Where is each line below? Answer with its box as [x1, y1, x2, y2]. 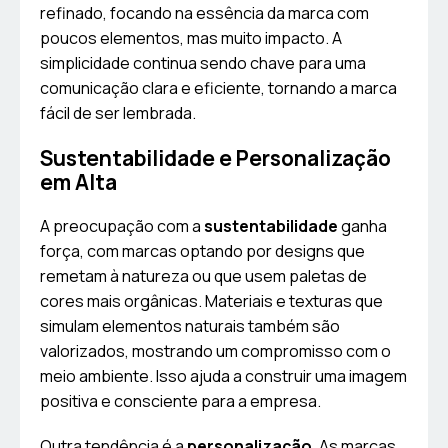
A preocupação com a [40, 215, 204, 238]
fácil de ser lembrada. [40, 102, 196, 125]
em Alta [40, 168, 117, 197]
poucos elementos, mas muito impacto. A [40, 27, 342, 50]
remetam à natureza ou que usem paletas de [40, 265, 367, 288]
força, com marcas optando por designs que [40, 240, 365, 263]
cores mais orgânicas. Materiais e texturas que [40, 290, 383, 313]
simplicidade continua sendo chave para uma [40, 52, 366, 75]
